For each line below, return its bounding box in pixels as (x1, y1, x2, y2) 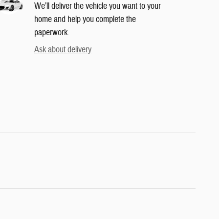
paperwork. (34, 26, 69, 38)
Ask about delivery (34, 44, 91, 55)
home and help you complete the (34, 13, 136, 25)
